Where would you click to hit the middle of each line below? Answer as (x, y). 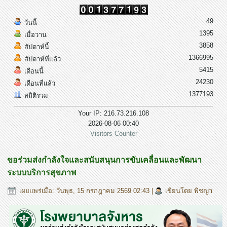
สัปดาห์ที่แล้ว (43, 59)
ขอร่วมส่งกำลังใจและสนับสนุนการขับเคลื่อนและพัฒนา (105, 160)
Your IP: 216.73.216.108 (113, 113)
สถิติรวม (36, 96)
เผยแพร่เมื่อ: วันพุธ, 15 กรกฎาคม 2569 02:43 (85, 191)
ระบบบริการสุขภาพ (42, 172)
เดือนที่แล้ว (40, 83)
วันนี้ (31, 23)
